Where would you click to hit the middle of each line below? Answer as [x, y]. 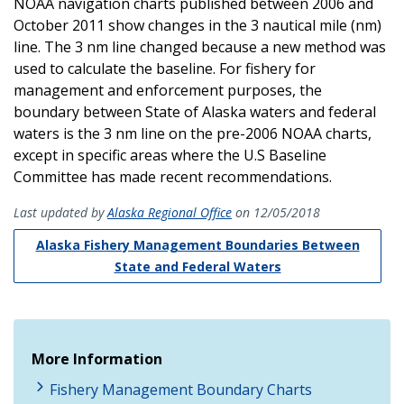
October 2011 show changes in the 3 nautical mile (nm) [197, 25]
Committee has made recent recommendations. [174, 176]
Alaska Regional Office [170, 212]
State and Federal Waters [197, 266]
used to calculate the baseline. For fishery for [165, 68]
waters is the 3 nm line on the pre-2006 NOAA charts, [193, 133]
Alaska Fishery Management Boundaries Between [197, 244]
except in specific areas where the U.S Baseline [170, 155]
